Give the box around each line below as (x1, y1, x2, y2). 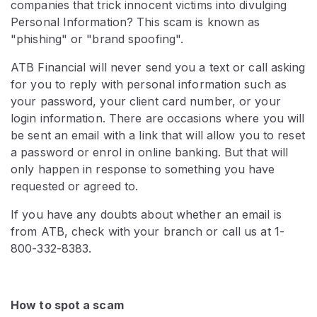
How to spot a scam (11, 298, 124, 312)
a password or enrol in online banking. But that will (11, 145, 289, 159)
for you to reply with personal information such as (11, 77, 287, 91)
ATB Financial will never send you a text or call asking (11, 60, 306, 74)
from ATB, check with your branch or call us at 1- (11, 224, 284, 238)
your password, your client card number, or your (11, 94, 281, 108)
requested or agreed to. (11, 179, 139, 193)
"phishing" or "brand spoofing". (11, 32, 184, 46)
